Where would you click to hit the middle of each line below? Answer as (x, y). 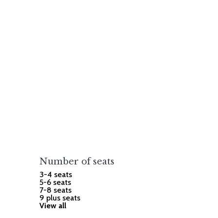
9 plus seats (60, 198)
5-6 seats (55, 182)
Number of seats (77, 161)
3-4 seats (56, 174)
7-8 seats (56, 190)
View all (53, 205)
